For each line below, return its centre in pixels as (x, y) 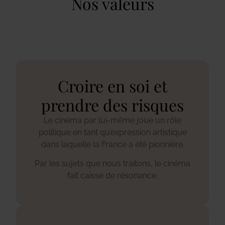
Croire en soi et (113, 85)
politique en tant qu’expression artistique (113, 132)
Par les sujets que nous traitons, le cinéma (113, 164)
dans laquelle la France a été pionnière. (113, 144)
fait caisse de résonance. (113, 176)
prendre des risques (113, 104)
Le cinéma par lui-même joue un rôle (113, 120)
